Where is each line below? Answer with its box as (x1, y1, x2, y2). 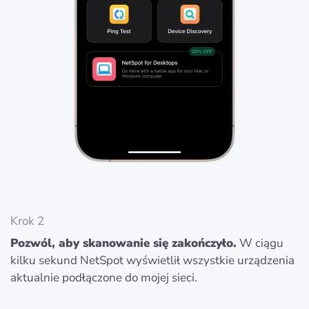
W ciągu (237, 235, 283, 251)
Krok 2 (10, 212, 44, 229)
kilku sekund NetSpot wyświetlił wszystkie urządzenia (10, 252, 295, 268)
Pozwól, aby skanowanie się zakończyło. (10, 235, 237, 251)
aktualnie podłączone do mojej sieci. (10, 269, 197, 286)
